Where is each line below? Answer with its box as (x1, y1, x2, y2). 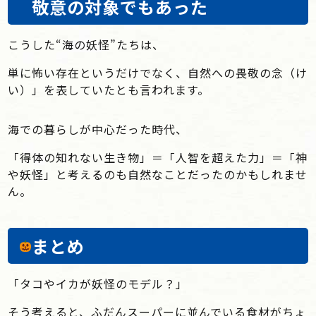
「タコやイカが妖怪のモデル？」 (8, 275, 188, 292)
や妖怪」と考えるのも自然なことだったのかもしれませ (8, 166, 308, 183)
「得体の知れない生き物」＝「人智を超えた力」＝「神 (8, 149, 308, 166)
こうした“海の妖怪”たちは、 (8, 36, 165, 53)
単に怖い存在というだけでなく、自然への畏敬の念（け (8, 64, 308, 81)
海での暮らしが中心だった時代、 (8, 121, 188, 138)
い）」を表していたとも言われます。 (8, 81, 210, 98)
